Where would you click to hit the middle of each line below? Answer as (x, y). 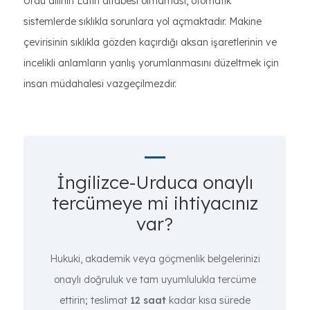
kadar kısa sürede (208, 300)
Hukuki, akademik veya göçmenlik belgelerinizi (155, 259)
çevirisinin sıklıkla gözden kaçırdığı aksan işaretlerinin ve (150, 42)
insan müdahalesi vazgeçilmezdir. (100, 84)
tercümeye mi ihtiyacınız (155, 203)
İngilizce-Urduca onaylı (155, 182)
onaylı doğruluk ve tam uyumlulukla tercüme (155, 280)
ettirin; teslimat (94, 300)
